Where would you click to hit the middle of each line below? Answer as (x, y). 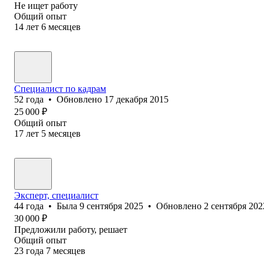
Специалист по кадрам (60, 88)
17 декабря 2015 (136, 99)
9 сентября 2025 (111, 206)
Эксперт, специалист (56, 195)
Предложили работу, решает (71, 229)
